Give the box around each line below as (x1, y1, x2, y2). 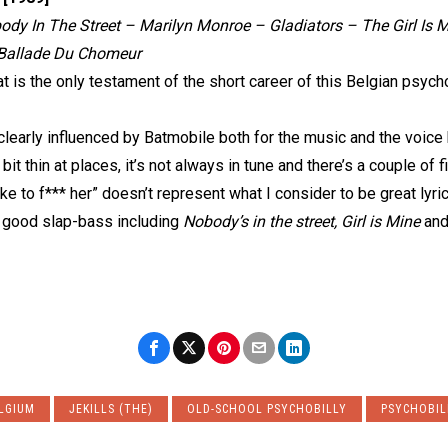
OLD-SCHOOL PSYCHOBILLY (187, 402, 347, 416)
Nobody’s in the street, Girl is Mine (183, 212, 420, 231)
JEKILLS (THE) (69, 402, 153, 416)
